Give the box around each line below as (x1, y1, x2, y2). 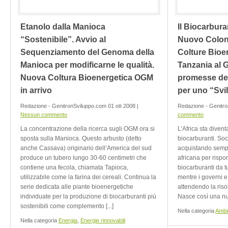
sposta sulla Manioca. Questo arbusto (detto (20, 135, 141, 142)
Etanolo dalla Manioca (20, 22, 105, 31)
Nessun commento (20, 111, 67, 118)
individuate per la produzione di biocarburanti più (20, 193, 156, 200)
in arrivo (20, 86, 52, 95)
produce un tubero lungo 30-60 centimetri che (20, 154, 147, 161)
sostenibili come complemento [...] (20, 203, 113, 210)
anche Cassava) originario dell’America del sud (20, 145, 152, 152)
